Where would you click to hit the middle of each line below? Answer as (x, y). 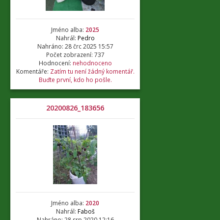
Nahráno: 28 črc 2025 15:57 (75, 46)
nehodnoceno (92, 63)
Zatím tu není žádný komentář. (92, 71)
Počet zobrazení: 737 (75, 55)
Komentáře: (33, 71)
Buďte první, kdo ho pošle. (75, 80)
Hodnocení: (55, 63)
